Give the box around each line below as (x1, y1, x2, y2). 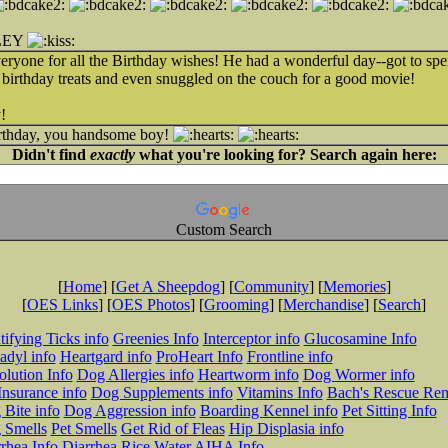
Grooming (204, 296, 269, 313)
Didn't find (11, 146, 90, 163)
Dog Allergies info (76, 366, 194, 383)
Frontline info (246, 348, 333, 365)
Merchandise (283, 296, 364, 313)
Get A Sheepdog (115, 278, 220, 295)
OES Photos (112, 296, 190, 313)
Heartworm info (197, 366, 299, 383)
